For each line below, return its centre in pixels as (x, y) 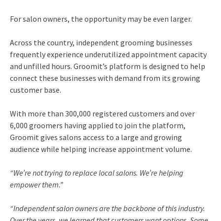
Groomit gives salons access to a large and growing (96, 137)
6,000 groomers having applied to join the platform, (98, 125)
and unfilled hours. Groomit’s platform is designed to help (108, 66)
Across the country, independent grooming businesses (101, 42)
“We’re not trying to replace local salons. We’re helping (97, 173)
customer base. (36, 90)
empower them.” (37, 184)
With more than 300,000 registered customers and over (102, 113)
